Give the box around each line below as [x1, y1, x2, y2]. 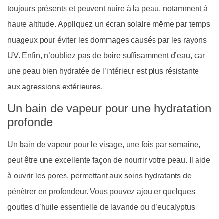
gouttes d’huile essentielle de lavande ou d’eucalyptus [7, 203, 195, 212]
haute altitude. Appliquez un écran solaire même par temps [7, 20, 210, 29]
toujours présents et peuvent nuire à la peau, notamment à [7, 4, 208, 13]
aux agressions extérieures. [7, 83, 103, 91]
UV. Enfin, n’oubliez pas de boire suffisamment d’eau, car [7, 51, 205, 60]
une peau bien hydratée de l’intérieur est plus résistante [7, 67, 199, 76]
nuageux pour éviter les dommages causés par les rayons [7, 36, 207, 44]
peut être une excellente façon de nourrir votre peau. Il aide [7, 156, 210, 165]
